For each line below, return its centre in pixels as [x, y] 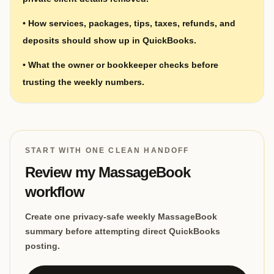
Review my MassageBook [108, 172]
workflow [55, 192]
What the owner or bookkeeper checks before [123, 65]
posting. [43, 246]
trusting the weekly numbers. [83, 82]
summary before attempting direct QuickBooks [123, 231]
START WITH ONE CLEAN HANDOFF [107, 150]
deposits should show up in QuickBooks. [109, 40]
